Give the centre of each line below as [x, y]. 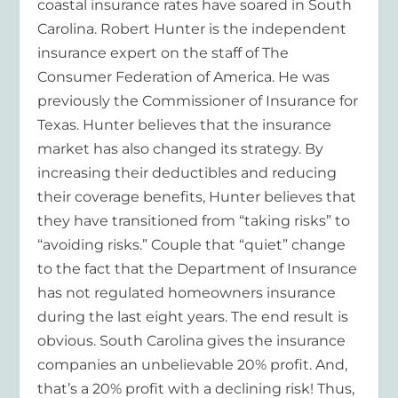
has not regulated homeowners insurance [187, 292]
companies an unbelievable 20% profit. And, [193, 364]
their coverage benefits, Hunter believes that [197, 196]
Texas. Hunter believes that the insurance [185, 124]
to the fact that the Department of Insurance [198, 268]
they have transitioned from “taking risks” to [194, 220]
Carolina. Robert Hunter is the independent [192, 28]
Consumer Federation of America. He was [184, 76]
